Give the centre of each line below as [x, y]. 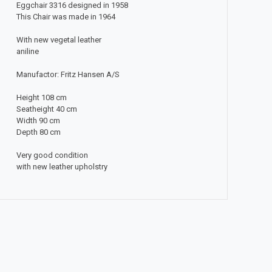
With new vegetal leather [59, 39]
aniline [27, 51]
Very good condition [52, 155]
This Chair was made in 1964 [66, 16]
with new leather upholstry [62, 166]
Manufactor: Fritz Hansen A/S [68, 74]
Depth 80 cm [38, 132]
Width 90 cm [38, 120]
